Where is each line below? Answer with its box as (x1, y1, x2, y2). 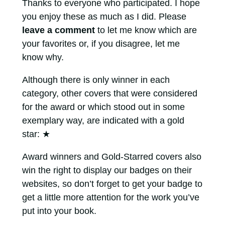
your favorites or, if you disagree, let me (22, 39, 180, 49)
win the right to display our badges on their (22, 165, 192, 175)
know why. (22, 52, 64, 62)
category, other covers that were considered (22, 88, 197, 98)
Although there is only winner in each (22, 75, 170, 85)
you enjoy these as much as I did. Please (22, 12, 186, 22)
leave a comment (22, 25, 95, 35)
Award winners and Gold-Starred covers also (22, 152, 201, 162)
